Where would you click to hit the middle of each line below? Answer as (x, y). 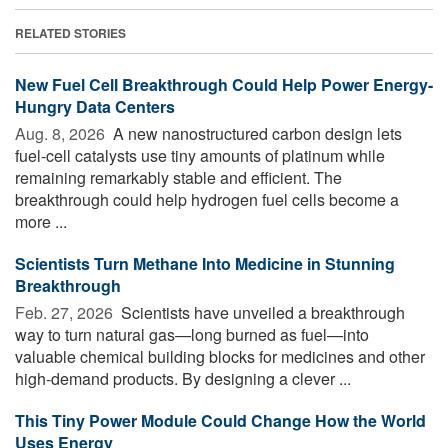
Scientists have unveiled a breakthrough (261, 313)
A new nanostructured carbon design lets (255, 134)
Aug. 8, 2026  (62, 134)
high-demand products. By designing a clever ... (183, 379)
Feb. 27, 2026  (66, 313)
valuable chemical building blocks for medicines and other (220, 357)
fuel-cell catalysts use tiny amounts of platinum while (200, 156)
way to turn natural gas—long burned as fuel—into (192, 335)
